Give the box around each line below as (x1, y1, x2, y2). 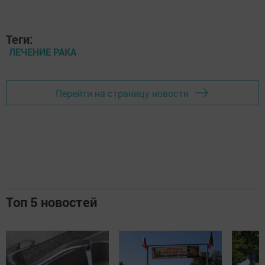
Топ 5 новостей (6, 193, 97, 211)
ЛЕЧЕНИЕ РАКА (9, 46, 76, 58)
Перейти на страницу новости (56, 86, 189, 99)
